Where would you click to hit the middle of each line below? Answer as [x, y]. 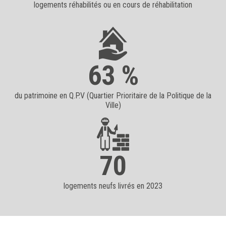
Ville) [113, 105]
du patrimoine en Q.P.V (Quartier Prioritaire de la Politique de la [113, 95]
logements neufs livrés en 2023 [113, 186]
